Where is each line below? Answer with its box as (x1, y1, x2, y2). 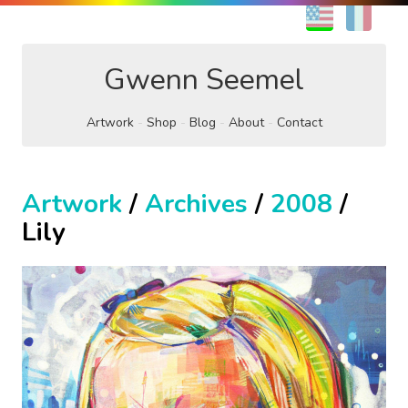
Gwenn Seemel (104, 60, 304, 99)
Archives (145, 187, 248, 221)
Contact (276, 114, 322, 131)
